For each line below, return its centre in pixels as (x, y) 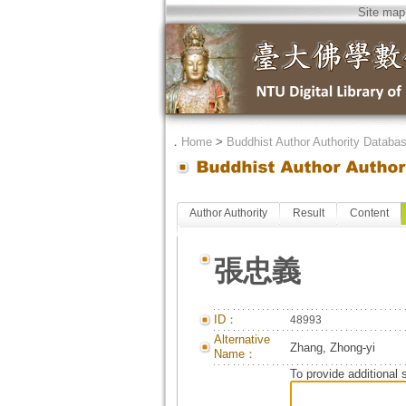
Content (369, 213)
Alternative (242, 339)
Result (308, 213)
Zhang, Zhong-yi (332, 348)
